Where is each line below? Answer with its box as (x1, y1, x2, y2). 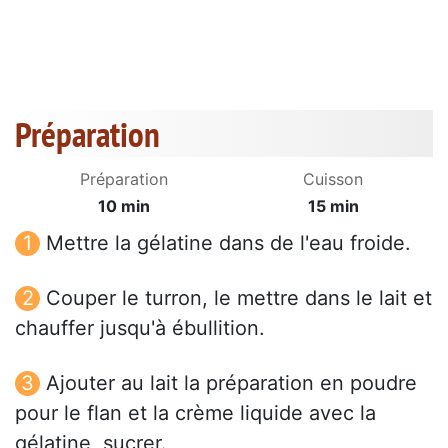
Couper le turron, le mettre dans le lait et (46, 286, 432, 311)
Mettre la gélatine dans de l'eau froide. (46, 231, 411, 256)
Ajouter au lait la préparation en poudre (46, 371, 417, 396)
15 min (307, 196, 359, 217)
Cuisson (303, 169, 363, 190)
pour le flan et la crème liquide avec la (15, 401, 376, 426)
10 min (98, 196, 150, 217)
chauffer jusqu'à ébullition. (15, 316, 265, 341)
